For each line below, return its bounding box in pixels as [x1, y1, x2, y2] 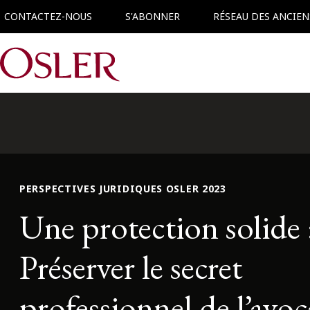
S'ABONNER [125, 10, 180, 23]
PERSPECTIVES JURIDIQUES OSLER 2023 [19, 182, 226, 195]
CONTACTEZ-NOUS [3, 10, 92, 23]
